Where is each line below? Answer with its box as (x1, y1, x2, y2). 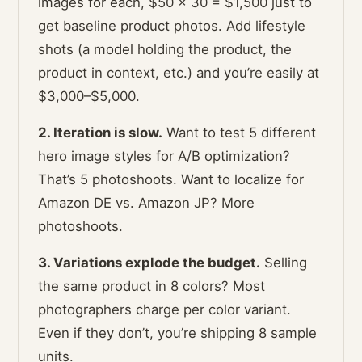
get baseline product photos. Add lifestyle (38, 18, 306, 35)
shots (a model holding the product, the (38, 41, 293, 58)
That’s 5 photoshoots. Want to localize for (38, 171, 305, 188)
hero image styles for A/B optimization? (38, 148, 291, 165)
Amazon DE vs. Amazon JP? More (38, 195, 255, 212)
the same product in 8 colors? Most (38, 278, 266, 295)
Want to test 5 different (162, 124, 317, 141)
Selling (260, 255, 308, 271)
